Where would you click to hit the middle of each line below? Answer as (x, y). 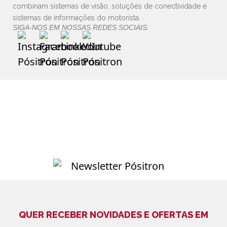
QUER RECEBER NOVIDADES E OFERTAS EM (113, 215)
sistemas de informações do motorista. (77, 18)
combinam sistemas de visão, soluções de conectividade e (110, 6)
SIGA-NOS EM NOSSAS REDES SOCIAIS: (81, 27)
